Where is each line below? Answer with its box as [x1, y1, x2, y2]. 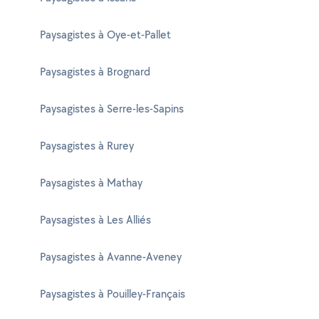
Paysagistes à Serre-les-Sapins [40, 101, 184, 116]
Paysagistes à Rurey [40, 138, 134, 153]
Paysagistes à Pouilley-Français [40, 286, 185, 301]
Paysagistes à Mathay [40, 175, 142, 190]
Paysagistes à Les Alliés [40, 212, 151, 227]
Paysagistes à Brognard [40, 64, 150, 79]
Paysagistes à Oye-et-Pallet [40, 27, 171, 42]
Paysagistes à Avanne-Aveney [40, 249, 182, 264]
